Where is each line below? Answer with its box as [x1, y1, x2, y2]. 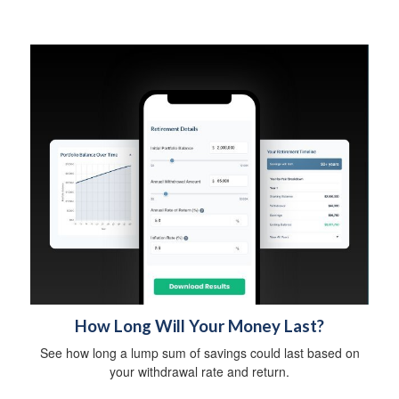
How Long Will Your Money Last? [75, 315, 324, 336]
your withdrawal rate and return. [110, 362, 289, 380]
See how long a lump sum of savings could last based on [39, 343, 360, 362]
